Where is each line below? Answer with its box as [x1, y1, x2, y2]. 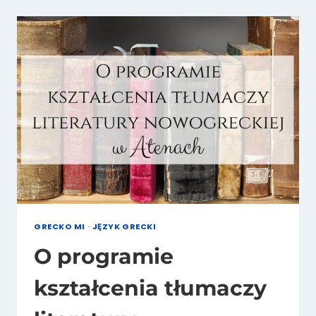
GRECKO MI [34, 221, 86, 233]
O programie [34, 243, 174, 270]
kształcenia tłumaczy [34, 275, 267, 302]
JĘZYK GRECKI [92, 221, 157, 233]
